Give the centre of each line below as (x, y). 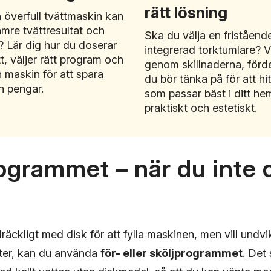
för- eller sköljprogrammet (171, 253)
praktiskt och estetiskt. (201, 108)
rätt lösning (186, 12)
